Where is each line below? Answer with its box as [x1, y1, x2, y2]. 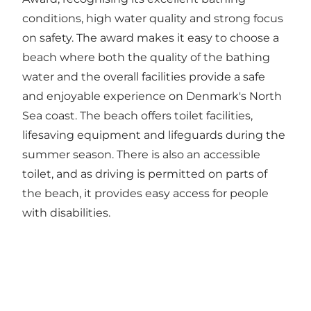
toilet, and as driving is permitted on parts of [22, 167, 267, 181]
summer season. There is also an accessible [22, 148, 260, 162]
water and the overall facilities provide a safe [22, 70, 265, 84]
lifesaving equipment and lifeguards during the [22, 128, 285, 142]
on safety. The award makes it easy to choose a [22, 31, 279, 45]
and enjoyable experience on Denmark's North [22, 90, 282, 103]
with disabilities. [22, 206, 110, 220]
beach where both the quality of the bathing [22, 51, 270, 65]
